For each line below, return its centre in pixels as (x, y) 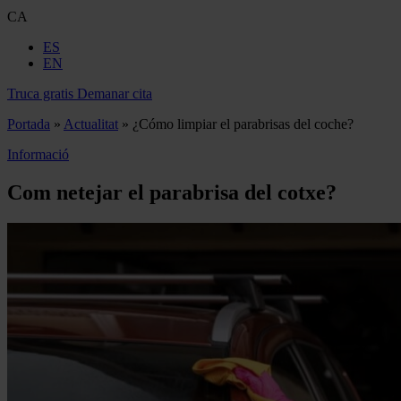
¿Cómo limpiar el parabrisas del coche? (243, 124)
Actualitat (91, 124)
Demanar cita (115, 94)
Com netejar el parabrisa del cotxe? (172, 192)
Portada (29, 124)
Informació (38, 154)
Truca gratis (40, 94)
